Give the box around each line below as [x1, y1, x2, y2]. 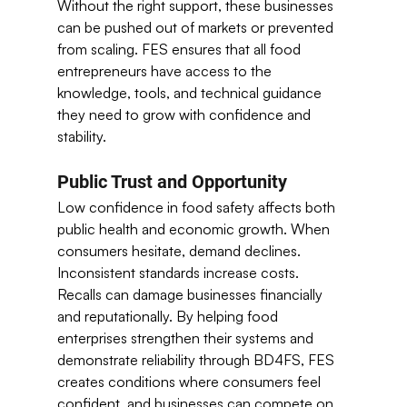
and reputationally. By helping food [56, 307, 282, 325]
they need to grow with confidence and [56, 105, 314, 124]
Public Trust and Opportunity [56, 171, 287, 193]
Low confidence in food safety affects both [56, 198, 339, 216]
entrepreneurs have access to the [56, 62, 275, 80]
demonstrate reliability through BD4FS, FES [56, 351, 338, 369]
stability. [56, 127, 110, 145]
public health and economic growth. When [56, 220, 333, 238]
